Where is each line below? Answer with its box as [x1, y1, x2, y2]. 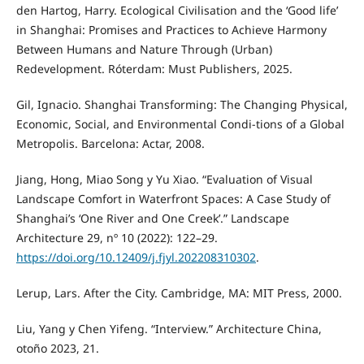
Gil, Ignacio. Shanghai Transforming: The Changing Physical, [15, 97, 348, 113]
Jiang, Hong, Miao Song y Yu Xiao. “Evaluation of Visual [15, 171, 313, 188]
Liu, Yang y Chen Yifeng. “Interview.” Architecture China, [15, 321, 322, 337]
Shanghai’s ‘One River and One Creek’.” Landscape [15, 210, 289, 227]
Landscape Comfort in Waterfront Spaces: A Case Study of [15, 191, 331, 207]
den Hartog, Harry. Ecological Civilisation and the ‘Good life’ [15, 2, 338, 19]
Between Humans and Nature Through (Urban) [15, 41, 272, 58]
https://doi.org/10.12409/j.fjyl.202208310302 [15, 249, 256, 266]
